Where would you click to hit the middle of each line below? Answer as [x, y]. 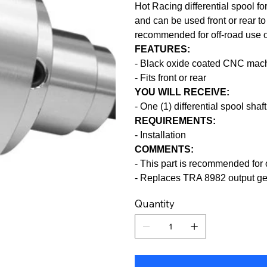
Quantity [155, 203]
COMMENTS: [164, 149]
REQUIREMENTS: [176, 120]
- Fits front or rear [171, 77]
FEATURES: [163, 49]
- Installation [161, 135]
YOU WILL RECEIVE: [182, 92]
